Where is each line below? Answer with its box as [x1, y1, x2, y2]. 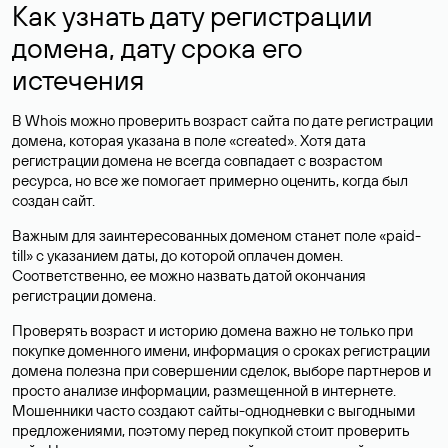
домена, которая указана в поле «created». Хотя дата [12, 131, 366, 150]
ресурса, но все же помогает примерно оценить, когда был [12, 171, 408, 190]
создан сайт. [12, 191, 98, 210]
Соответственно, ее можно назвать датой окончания [12, 266, 366, 285]
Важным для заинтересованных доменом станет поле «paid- [12, 226, 421, 245]
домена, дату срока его [12, 30, 303, 65]
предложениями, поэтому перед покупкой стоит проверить [12, 421, 409, 440]
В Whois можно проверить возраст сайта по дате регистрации [12, 111, 433, 130]
